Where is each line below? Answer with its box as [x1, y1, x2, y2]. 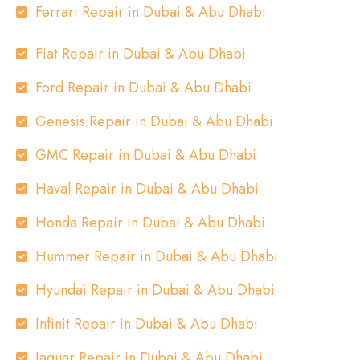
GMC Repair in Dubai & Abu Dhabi [35, 145, 256, 166]
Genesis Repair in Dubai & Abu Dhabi [35, 111, 273, 132]
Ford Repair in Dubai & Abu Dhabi [35, 77, 252, 98]
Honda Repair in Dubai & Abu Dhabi [35, 212, 265, 233]
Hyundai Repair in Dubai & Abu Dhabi [35, 280, 275, 301]
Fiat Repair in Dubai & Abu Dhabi [35, 43, 246, 64]
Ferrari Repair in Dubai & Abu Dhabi [35, 2, 266, 22]
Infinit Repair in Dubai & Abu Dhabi [35, 313, 258, 334]
